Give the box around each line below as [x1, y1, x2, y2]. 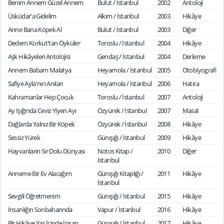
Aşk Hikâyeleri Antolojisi [7, 52, 70, 61]
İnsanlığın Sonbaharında [7, 205, 72, 214]
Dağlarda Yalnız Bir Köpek [7, 119, 75, 128]
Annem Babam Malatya [7, 65, 71, 74]
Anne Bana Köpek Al [7, 25, 62, 34]
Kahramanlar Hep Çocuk [7, 92, 74, 101]
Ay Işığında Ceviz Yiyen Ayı [7, 106, 76, 115]
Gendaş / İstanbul [97, 52, 144, 61]
